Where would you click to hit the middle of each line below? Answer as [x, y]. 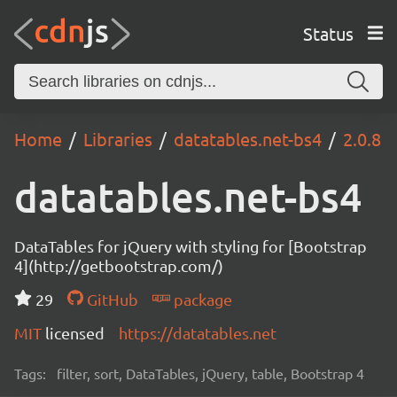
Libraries [118, 139]
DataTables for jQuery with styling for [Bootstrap [191, 246]
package [201, 299]
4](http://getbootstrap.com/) [119, 265]
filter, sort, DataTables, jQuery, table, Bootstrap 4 [210, 373]
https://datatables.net [198, 333]
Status [328, 33]
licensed [75, 333]
